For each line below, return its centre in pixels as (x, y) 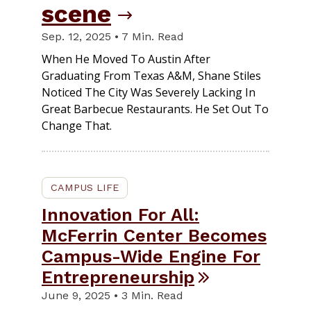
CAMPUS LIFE (85, 187)
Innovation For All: (120, 214)
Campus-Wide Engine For (151, 256)
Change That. (77, 125)
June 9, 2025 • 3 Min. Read (112, 295)
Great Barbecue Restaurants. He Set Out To (155, 109)
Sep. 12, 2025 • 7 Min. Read (113, 36)
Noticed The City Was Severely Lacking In (149, 92)
